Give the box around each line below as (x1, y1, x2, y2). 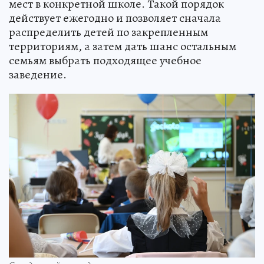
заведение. (9, 66, 67, 82)
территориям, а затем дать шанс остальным (9, 38, 236, 54)
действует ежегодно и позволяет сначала (9, 9, 221, 26)
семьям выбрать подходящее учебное (9, 52, 202, 68)
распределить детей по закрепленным (9, 24, 208, 40)
